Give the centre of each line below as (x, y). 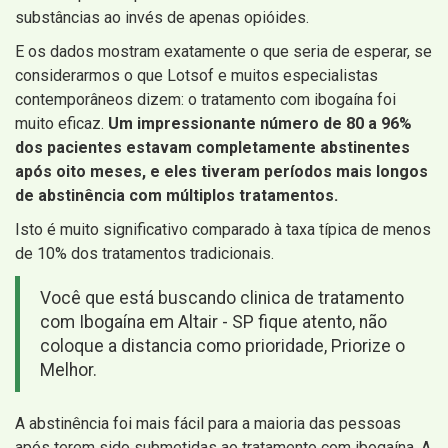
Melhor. (68, 370)
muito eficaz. (61, 124)
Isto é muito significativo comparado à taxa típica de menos (223, 230)
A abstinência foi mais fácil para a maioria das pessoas (208, 424)
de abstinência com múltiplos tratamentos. (176, 196)
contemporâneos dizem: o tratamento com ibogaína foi (205, 100)
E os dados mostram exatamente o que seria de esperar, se (223, 52)
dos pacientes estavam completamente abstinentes (212, 148)
